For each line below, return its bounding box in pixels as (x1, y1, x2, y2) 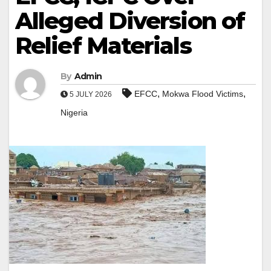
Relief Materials (15, 31, 191, 60)
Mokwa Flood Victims (162, 89, 243, 99)
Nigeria (60, 108, 88, 118)
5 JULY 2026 (68, 90, 114, 99)
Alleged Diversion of (15, 7, 245, 36)
